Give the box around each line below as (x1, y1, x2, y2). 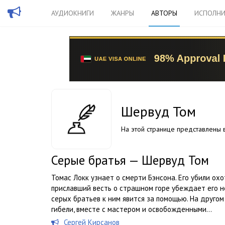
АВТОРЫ (151, 9, 177, 18)
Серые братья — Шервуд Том (51, 152, 209, 168)
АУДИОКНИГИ (51, 9, 94, 18)
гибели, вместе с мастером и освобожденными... (51, 204, 212, 214)
